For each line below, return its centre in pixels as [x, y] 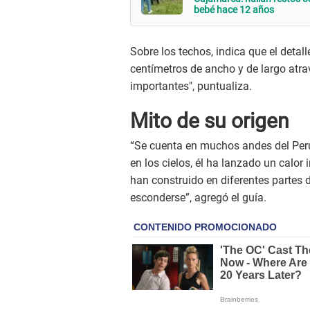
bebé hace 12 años [234, 10]
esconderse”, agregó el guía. [198, 198]
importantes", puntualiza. [191, 86]
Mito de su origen [210, 121]
